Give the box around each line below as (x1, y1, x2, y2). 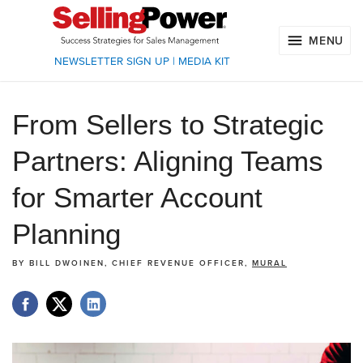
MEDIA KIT (177, 55, 230, 68)
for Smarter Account (12, 181, 263, 214)
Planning (12, 218, 121, 250)
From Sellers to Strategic (12, 109, 324, 141)
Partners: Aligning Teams (12, 145, 323, 177)
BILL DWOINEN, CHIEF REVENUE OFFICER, (29, 258, 252, 269)
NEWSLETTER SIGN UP (53, 55, 169, 68)
